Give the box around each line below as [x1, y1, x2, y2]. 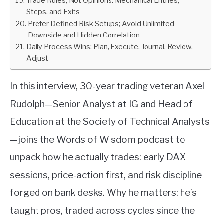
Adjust [26, 54, 48, 63]
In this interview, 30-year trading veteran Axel [10, 80, 204, 92]
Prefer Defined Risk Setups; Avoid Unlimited [27, 19, 174, 28]
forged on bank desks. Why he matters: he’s [10, 187, 197, 198]
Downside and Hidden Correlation [27, 31, 140, 39]
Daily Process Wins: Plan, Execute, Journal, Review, [26, 42, 193, 51]
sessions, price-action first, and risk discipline [10, 169, 202, 181]
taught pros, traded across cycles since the [10, 205, 195, 216]
